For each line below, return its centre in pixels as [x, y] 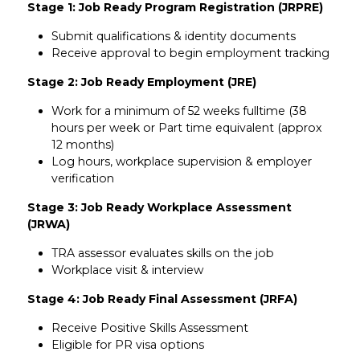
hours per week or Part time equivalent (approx [186, 127]
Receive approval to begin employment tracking [190, 53]
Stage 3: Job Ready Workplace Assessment [159, 207]
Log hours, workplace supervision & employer [181, 161]
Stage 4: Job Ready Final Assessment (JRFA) [162, 299]
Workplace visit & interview [127, 270]
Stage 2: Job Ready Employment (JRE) [141, 82]
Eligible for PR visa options [127, 344]
